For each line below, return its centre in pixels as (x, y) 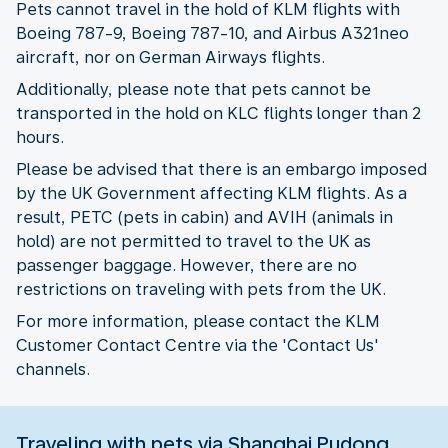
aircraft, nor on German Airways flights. (170, 57)
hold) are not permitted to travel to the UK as (193, 241)
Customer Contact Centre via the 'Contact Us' (197, 345)
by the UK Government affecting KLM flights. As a (211, 193)
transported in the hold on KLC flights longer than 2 (218, 113)
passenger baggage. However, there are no (186, 265)
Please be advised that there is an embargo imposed (221, 169)
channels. (53, 369)
